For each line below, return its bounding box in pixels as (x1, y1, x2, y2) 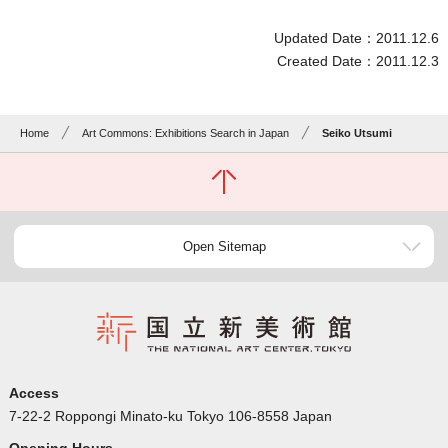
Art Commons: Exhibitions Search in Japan (82, 127, 290, 140)
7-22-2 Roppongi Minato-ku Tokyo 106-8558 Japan (8, 408, 332, 425)
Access (8, 385, 59, 402)
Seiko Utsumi (322, 127, 393, 140)
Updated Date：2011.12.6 (274, 30, 440, 47)
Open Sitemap (182, 239, 266, 255)
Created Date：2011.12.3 (277, 53, 440, 70)
